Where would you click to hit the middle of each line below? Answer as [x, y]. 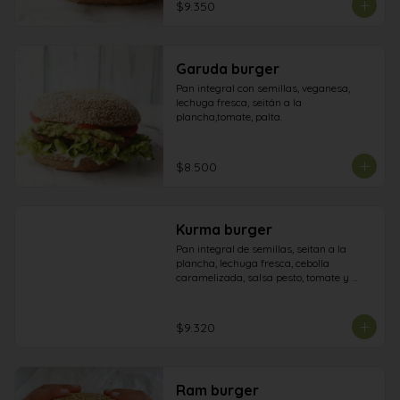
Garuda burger [227, 69]
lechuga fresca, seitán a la [238, 102]
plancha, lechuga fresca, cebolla [252, 263]
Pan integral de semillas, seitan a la [261, 249]
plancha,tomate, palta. [229, 117]
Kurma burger [224, 229]
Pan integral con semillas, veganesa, [262, 88]
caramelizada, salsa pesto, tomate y [262, 277]
